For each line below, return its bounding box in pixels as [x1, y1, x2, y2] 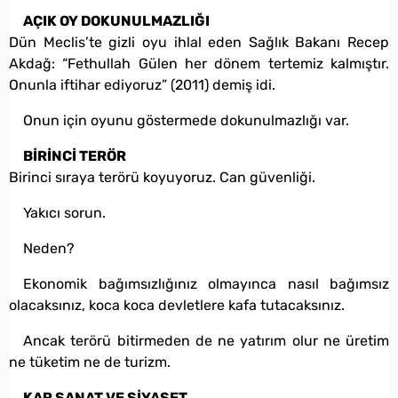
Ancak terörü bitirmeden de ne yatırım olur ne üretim [23, 332, 389, 350]
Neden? [23, 240, 75, 258]
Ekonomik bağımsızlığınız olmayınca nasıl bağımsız [23, 275, 389, 293]
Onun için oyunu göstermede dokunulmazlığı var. [23, 112, 349, 130]
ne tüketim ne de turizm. [9, 354, 171, 371]
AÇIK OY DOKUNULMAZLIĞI [23, 12, 210, 30]
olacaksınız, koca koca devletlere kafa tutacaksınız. [9, 297, 345, 314]
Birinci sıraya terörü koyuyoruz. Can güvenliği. [9, 169, 315, 187]
